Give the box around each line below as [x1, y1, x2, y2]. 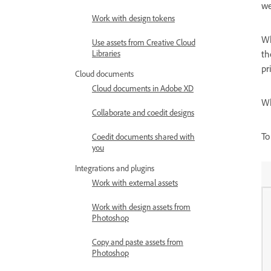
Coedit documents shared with [92, 132, 195, 145]
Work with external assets [92, 178, 178, 191]
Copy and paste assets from [92, 238, 183, 250]
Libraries [92, 49, 120, 61]
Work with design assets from [92, 203, 191, 215]
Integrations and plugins [75, 164, 154, 176]
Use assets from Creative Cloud [92, 38, 195, 50]
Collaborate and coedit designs [92, 108, 194, 120]
